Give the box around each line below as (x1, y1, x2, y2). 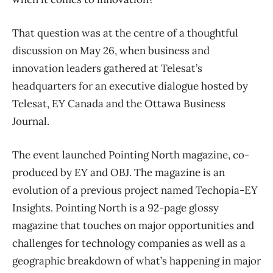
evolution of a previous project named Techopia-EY (12, 183, 258, 197)
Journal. (12, 115, 49, 129)
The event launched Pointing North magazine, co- (12, 148, 249, 162)
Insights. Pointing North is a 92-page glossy (12, 201, 219, 215)
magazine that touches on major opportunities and (12, 219, 254, 233)
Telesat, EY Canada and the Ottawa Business (12, 97, 225, 111)
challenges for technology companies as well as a (12, 236, 246, 250)
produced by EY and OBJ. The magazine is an (12, 166, 225, 180)
